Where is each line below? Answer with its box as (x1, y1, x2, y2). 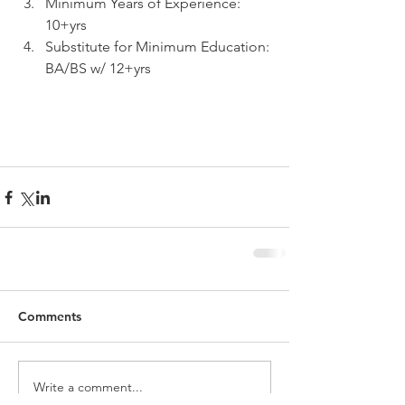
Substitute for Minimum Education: (45, 38, 273, 55)
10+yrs (45, 16, 94, 33)
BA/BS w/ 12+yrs (45, 60, 155, 77)
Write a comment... (33, 378, 143, 395)
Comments (18, 308, 81, 325)
